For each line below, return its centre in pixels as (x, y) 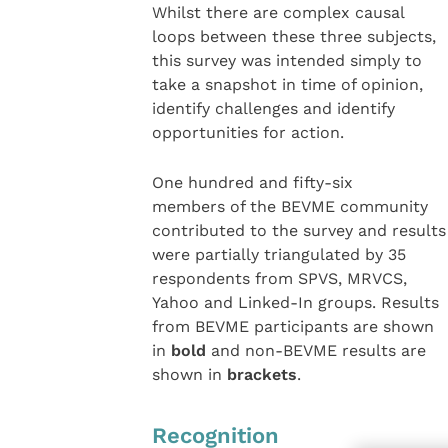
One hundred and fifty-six (252, 183)
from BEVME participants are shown (292, 327)
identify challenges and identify (273, 109)
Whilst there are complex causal (278, 13)
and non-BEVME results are (318, 351)
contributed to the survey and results (298, 231)
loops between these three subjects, (293, 37)
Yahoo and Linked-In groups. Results (295, 303)
